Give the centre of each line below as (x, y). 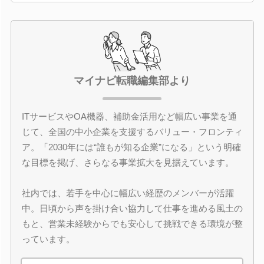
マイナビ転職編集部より (132, 81)
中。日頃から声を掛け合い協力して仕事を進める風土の (132, 208)
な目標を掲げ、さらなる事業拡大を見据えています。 (128, 162)
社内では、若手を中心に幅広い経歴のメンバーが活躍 (128, 193)
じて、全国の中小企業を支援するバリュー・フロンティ (132, 132)
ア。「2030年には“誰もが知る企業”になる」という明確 (131, 147)
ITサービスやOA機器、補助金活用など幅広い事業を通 (129, 116)
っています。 (48, 239)
